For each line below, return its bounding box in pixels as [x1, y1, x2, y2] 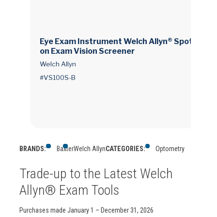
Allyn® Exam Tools [19, 182, 119, 198]
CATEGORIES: [105, 144, 145, 153]
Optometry [155, 144, 185, 153]
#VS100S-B [40, 73, 76, 81]
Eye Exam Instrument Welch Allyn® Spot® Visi [40, 37, 213, 46]
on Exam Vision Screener [40, 46, 135, 56]
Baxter [56, 144, 74, 153]
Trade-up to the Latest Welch [19, 165, 173, 182]
